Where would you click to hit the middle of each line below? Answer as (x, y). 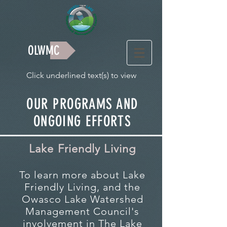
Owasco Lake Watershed (82, 199)
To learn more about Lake (82, 175)
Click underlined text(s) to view (81, 75)
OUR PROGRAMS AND (82, 104)
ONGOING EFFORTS (82, 121)
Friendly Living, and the (82, 187)
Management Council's (82, 211)
